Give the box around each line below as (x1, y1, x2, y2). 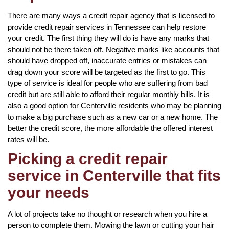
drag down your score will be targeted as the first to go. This (8, 67, 205, 76)
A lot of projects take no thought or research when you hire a (8, 209, 207, 218)
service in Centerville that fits (8, 167, 221, 184)
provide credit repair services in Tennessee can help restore (8, 22, 206, 31)
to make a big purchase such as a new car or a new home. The (8, 112, 218, 121)
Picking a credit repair (8, 150, 168, 167)
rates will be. (8, 134, 49, 144)
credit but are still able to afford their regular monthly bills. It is (8, 89, 210, 99)
